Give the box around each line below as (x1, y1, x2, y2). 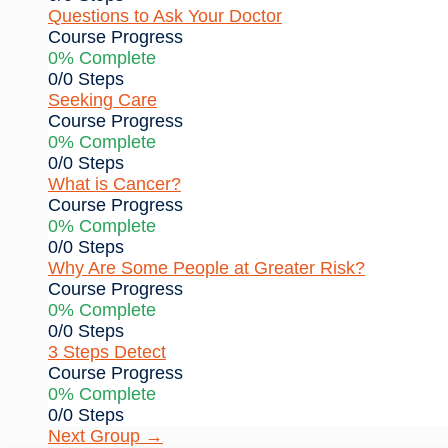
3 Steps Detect (48, 341, 166, 362)
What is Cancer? (48, 173, 181, 194)
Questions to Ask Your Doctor (48, 5, 282, 26)
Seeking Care (48, 89, 157, 110)
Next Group (48, 425, 145, 446)
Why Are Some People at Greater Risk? (48, 257, 365, 278)
